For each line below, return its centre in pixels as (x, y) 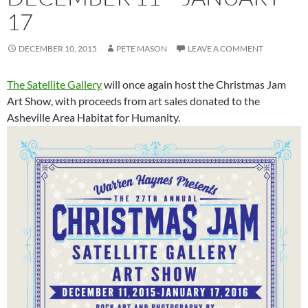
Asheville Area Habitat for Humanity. (93, 118)
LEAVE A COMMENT (225, 49)
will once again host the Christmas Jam (194, 85)
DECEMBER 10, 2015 (58, 49)
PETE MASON (142, 49)
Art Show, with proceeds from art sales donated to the (133, 101)
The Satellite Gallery (54, 85)
